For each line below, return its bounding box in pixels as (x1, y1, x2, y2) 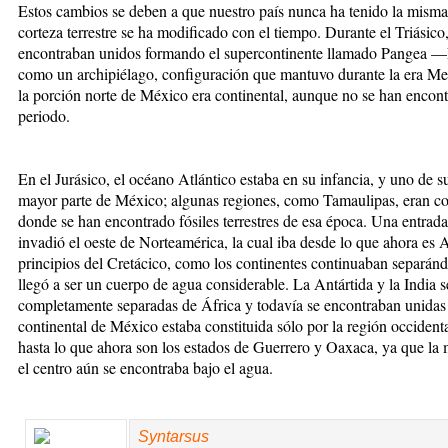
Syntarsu (138, 427, 201, 445)
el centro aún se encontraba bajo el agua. (18, 356, 273, 378)
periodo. (18, 104, 70, 126)
